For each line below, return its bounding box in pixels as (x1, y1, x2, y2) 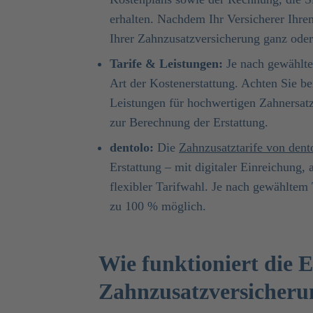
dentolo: (110, 140, 154, 154)
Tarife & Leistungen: (110, 56, 223, 71)
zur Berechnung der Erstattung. (110, 115, 268, 129)
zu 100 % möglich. (110, 198, 206, 213)
